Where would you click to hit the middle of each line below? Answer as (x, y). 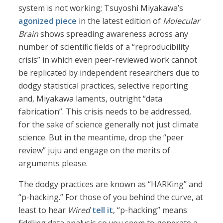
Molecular (182, 21)
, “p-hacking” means (150, 210)
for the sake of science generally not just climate (109, 125)
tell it (103, 210)
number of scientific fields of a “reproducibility (104, 47)
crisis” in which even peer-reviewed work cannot (108, 60)
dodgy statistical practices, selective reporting (104, 86)
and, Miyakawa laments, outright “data (91, 99)
